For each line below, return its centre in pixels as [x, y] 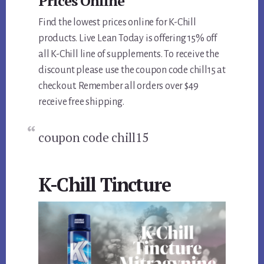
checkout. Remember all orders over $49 [118, 86]
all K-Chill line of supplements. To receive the [129, 55]
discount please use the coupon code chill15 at [132, 70]
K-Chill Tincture [105, 185]
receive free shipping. [81, 102]
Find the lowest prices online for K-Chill [117, 23]
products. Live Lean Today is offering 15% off [128, 39]
